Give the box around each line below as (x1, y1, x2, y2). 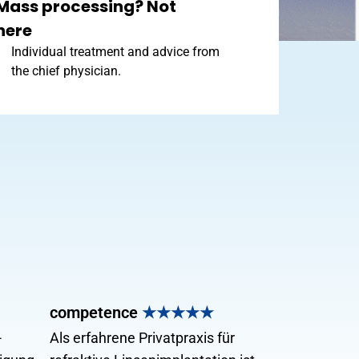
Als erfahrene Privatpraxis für (50, 329, 235, 346)
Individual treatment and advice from (10, 44, 220, 59)
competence (50, 303, 142, 322)
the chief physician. (10, 63, 121, 79)
